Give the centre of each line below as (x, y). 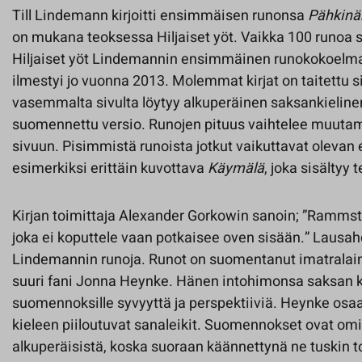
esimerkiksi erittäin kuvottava (110, 168)
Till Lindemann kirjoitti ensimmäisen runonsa (160, 16)
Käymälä (236, 168)
